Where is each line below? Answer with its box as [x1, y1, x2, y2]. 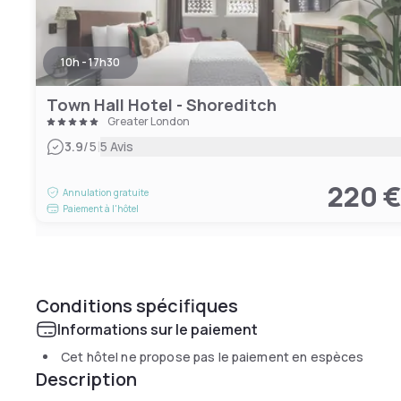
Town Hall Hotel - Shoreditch [47, 94, 277, 115]
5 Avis [99, 138, 134, 155]
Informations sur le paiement [57, 320, 258, 339]
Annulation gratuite [63, 186, 149, 199]
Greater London [107, 114, 190, 129]
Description [36, 367, 137, 391]
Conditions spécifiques [36, 294, 238, 318]
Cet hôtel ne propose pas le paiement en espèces [61, 348, 364, 365]
